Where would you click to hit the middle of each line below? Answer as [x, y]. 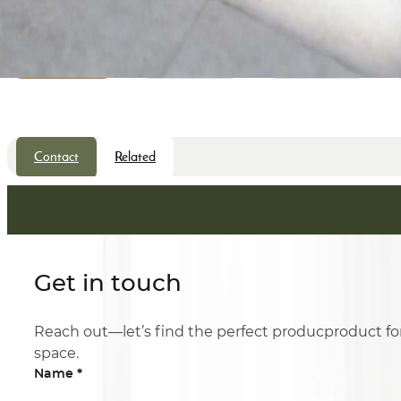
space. [56, 353]
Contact [56, 158]
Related [135, 158]
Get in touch [108, 284]
